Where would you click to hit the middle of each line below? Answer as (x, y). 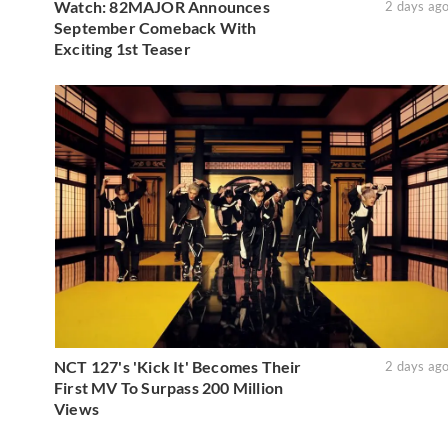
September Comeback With (155, 27)
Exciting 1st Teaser (122, 48)
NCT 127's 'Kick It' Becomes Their (178, 367)
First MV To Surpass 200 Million (169, 388)
